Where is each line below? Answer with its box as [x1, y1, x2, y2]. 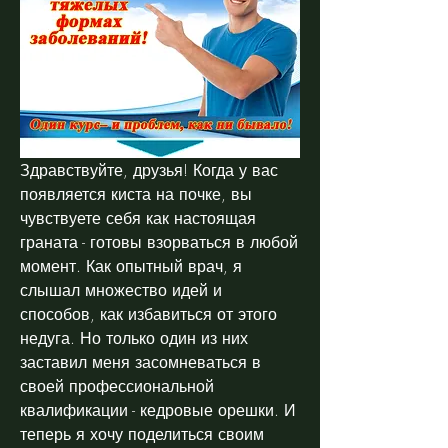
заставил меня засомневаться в [20, 350, 261, 373]
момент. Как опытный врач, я [20, 254, 242, 277]
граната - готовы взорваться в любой [20, 230, 298, 253]
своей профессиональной [20, 374, 214, 397]
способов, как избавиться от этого [20, 302, 277, 325]
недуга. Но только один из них [20, 326, 248, 349]
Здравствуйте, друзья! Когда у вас [20, 158, 278, 181]
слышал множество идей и [20, 278, 222, 301]
